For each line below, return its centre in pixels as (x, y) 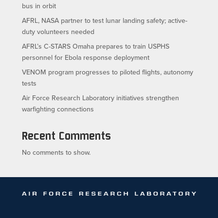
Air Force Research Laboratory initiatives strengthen (100, 98)
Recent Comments (66, 136)
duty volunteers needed (58, 32)
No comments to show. (56, 153)
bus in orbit (39, 6)
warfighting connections (58, 109)
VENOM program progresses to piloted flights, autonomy (107, 72)
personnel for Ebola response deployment (85, 58)
